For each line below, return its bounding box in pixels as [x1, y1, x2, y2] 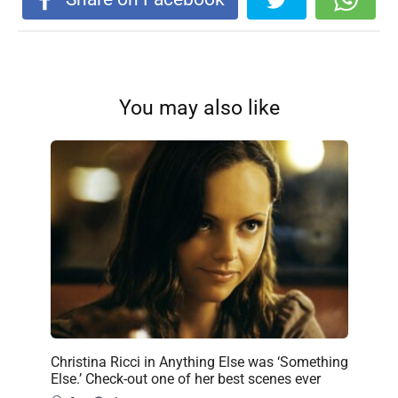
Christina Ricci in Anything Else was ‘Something [50, 353, 348, 370]
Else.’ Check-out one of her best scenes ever [50, 370, 321, 387]
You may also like [118, 96, 280, 121]
